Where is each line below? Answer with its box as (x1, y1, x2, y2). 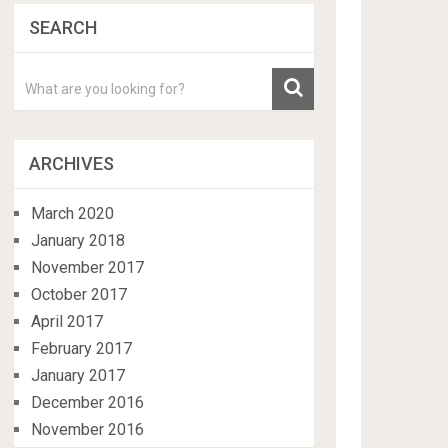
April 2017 (31, 312, 104, 331)
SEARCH (29, 17, 98, 38)
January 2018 (31, 231, 126, 250)
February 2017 (31, 339, 133, 358)
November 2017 (31, 258, 145, 277)
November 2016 (31, 420, 145, 439)
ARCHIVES (29, 153, 115, 174)
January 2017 (31, 366, 126, 385)
